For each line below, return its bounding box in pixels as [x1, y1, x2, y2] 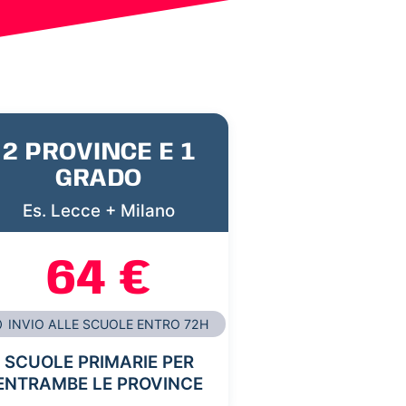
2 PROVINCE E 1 [3, 139, 195, 166]
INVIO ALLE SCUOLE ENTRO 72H [5, 316, 209, 333]
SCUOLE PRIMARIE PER [4, 352, 194, 373]
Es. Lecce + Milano [23, 199, 175, 221]
